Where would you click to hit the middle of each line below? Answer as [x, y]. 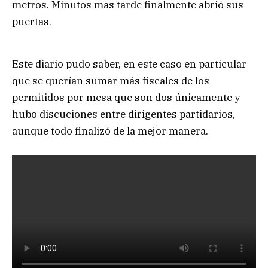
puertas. [32, 21]
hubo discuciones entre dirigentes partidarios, [124, 114]
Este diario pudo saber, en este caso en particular [129, 64]
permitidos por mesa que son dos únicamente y [126, 97]
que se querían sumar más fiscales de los [111, 80]
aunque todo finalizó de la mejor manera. [110, 131]
